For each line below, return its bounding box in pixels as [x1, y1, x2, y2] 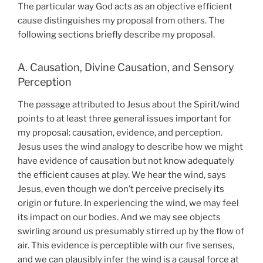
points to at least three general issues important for [18, 113, 231, 124]
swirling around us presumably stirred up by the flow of [18, 225, 244, 237]
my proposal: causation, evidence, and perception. [18, 127, 222, 138]
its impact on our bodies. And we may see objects [18, 211, 221, 222]
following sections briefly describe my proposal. [18, 29, 215, 40]
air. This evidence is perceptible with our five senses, [18, 240, 234, 251]
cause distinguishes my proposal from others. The [18, 15, 225, 26]
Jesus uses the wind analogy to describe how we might [18, 141, 243, 152]
